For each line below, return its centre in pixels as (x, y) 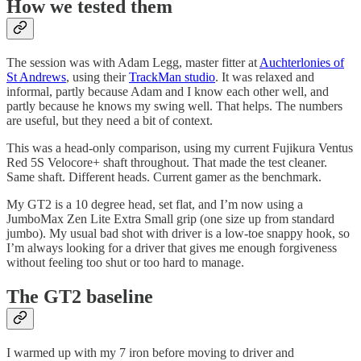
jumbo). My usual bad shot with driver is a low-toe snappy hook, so (178, 234)
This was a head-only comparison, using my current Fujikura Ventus (180, 148)
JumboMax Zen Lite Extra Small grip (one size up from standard (170, 219)
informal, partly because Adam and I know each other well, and (168, 92)
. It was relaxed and (265, 77)
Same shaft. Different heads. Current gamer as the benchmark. (164, 177)
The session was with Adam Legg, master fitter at (133, 63)
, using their (98, 77)
